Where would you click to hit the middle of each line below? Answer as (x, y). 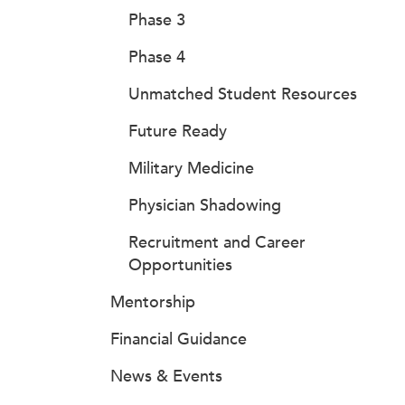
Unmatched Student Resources (243, 94)
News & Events (166, 376)
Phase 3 (157, 20)
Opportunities (180, 265)
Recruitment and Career (217, 242)
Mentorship (153, 302)
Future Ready (178, 131)
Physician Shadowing (205, 205)
